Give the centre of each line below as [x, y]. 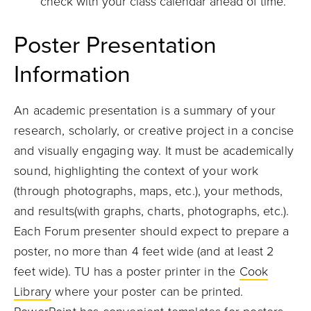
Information [72, 75]
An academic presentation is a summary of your [145, 110]
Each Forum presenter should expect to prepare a [152, 231]
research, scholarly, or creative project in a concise [154, 131]
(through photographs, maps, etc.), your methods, [149, 191]
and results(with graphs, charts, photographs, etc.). [152, 211]
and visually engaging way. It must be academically [154, 151]
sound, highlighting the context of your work [136, 171]
